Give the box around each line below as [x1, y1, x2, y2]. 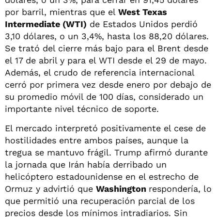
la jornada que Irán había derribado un [5, 159, 167, 170]
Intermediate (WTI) [5, 18, 87, 29]
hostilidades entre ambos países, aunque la [5, 135, 188, 145]
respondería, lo [149, 183, 212, 194]
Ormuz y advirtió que [5, 183, 96, 194]
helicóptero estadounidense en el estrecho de [5, 171, 199, 182]
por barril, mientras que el [5, 6, 118, 17]
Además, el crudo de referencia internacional [5, 67, 194, 77]
